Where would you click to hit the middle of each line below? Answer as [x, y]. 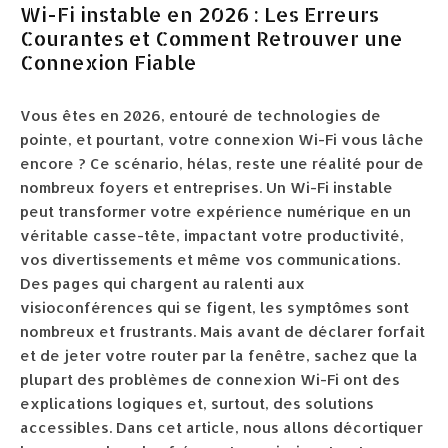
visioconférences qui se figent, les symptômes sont [214, 307]
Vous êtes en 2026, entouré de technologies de [200, 115]
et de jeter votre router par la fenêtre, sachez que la [219, 355]
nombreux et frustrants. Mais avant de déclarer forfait [222, 331]
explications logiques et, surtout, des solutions [197, 403]
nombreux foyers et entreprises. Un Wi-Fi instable [206, 187]
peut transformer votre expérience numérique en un [215, 211]
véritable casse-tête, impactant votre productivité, [212, 235]
